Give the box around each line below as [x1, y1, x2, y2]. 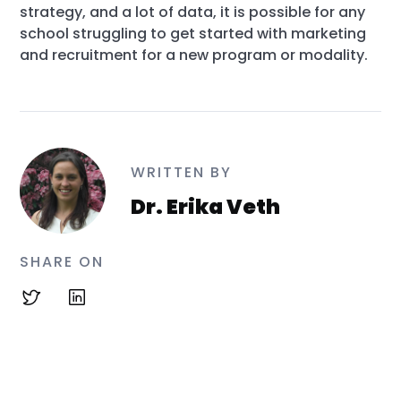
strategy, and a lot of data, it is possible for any [20, 2, 366, 22]
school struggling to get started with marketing [20, 23, 367, 44]
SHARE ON [20, 252, 105, 272]
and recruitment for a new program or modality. [20, 45, 369, 65]
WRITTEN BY [131, 162, 233, 183]
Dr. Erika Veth [131, 192, 281, 221]
